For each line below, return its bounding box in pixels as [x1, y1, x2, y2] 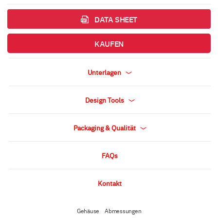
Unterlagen [88, 67, 123, 77]
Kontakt [98, 178, 122, 188]
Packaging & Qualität [73, 123, 137, 132]
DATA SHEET [94, 14, 137, 24]
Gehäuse [76, 207, 99, 215]
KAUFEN [94, 38, 124, 49]
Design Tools [85, 95, 126, 105]
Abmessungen [105, 207, 142, 215]
